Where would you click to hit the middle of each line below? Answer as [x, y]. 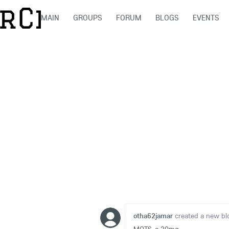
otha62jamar [153, 216]
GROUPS [87, 18]
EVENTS [206, 18]
